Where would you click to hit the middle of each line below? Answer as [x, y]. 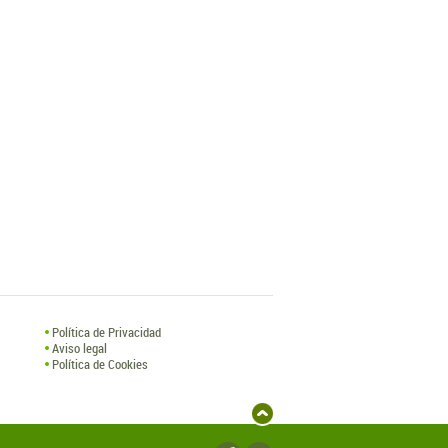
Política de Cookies [100, 364]
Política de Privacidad [107, 332]
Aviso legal [80, 348]
